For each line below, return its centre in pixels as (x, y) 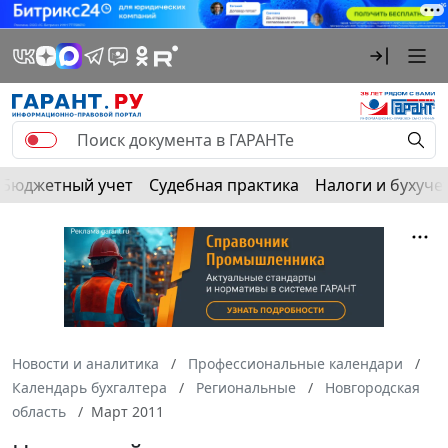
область (39, 411)
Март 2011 (127, 411)
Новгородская (372, 387)
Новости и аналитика (85, 363)
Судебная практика (224, 184)
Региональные (246, 387)
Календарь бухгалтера (89, 387)
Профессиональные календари (295, 363)
